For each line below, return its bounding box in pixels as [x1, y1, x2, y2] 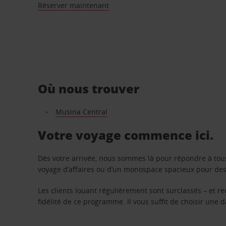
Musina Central [55, 106, 107, 117]
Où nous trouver [38, 80, 140, 97]
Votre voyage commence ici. [38, 126, 214, 143]
